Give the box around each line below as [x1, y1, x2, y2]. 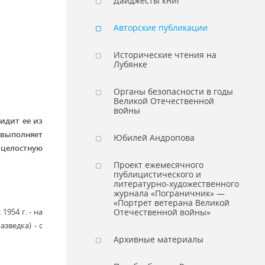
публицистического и [114, 169, 201, 180]
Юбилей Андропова [114, 132, 195, 143]
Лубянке [114, 59, 147, 70]
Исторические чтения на [114, 49, 216, 60]
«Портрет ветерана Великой [114, 197, 230, 208]
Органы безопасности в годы [114, 86, 233, 97]
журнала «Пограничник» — [114, 188, 225, 199]
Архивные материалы [114, 234, 203, 245]
